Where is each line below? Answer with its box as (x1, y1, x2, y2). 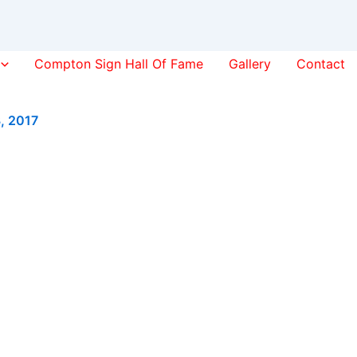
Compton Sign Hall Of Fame (34, 55, 203, 72)
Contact (296, 55, 345, 72)
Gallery (229, 55, 271, 72)
